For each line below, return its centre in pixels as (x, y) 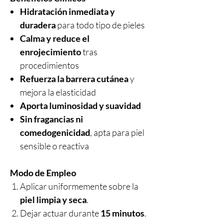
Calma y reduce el (55, 38)
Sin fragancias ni (52, 119)
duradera (38, 25)
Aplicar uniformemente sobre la (79, 186)
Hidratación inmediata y (67, 11)
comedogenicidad (55, 132)
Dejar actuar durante (60, 213)
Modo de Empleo (43, 173)
